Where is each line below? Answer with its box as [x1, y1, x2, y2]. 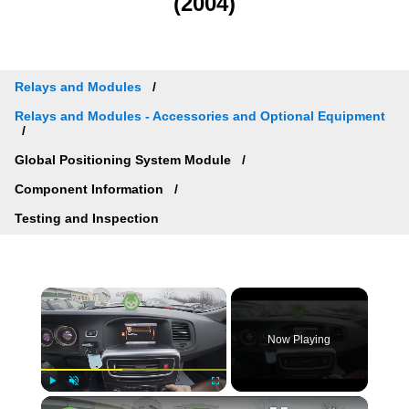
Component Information [15, 181, 167, 196]
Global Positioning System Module [15, 152, 235, 167]
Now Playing [267, 333, 331, 347]
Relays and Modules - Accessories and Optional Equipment [15, 108, 385, 123]
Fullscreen [215, 396, 248, 405]
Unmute [73, 396, 99, 405]
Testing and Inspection [15, 210, 159, 225]
